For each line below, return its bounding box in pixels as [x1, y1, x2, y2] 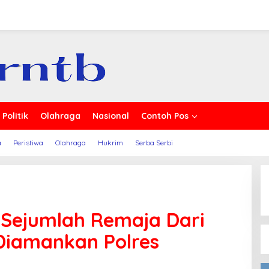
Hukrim [98, 138, 123, 147]
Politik [2, 110, 28, 121]
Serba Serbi [135, 138, 173, 147]
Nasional [92, 110, 129, 121]
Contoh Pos [141, 110, 189, 121]
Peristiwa [13, 138, 43, 147]
